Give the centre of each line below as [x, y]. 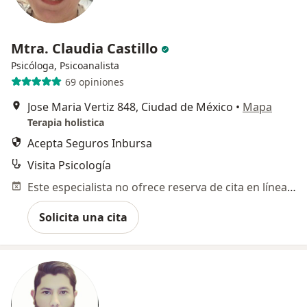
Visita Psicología [69, 165]
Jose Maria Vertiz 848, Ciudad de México [130, 107]
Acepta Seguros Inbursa [90, 144]
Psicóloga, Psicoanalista [65, 66]
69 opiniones [94, 82]
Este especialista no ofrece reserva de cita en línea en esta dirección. [292, 187]
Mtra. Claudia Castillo [86, 49]
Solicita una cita [83, 218]
